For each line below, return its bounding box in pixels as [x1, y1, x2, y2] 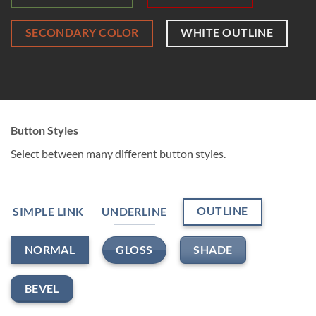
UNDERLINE [101, 205, 167, 218]
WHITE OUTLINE [181, 25, 274, 39]
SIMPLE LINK [13, 205, 84, 218]
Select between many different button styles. [11, 147, 226, 161]
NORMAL [24, 243, 75, 257]
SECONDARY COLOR [25, 25, 139, 39]
